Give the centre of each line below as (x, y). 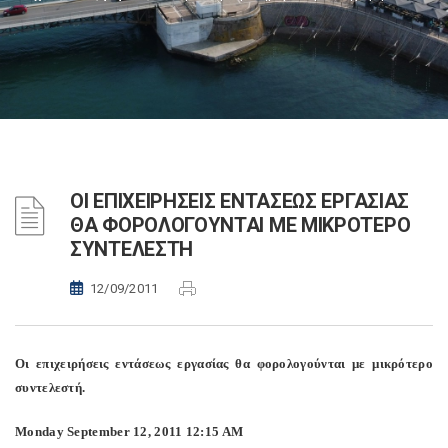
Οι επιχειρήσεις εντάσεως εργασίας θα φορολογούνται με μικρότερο (224, 363)
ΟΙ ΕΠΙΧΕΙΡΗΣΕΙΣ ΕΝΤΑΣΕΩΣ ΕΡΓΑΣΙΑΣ (240, 201)
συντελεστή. (50, 387)
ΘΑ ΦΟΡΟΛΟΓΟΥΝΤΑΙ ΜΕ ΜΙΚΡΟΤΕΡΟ (240, 225)
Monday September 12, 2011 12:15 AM (129, 431)
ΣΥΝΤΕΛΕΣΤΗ (131, 249)
